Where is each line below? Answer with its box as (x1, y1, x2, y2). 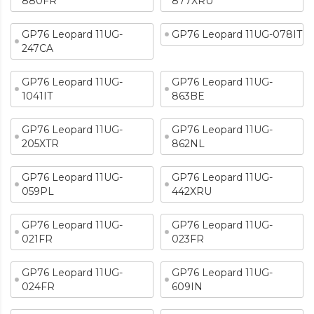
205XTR (22, 137, 59, 150)
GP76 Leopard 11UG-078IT (172, 28, 302, 41)
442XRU (172, 185, 212, 198)
